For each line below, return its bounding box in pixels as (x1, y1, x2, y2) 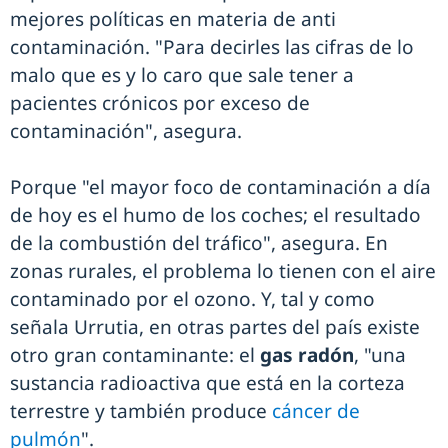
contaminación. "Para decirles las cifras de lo (10, 34, 414, 61)
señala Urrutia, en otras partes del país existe (10, 314, 420, 341)
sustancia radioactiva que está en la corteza (10, 370, 405, 397)
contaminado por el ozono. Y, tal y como (10, 286, 375, 313)
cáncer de (272, 398, 360, 425)
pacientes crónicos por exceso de (10, 90, 310, 117)
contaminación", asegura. (10, 118, 247, 145)
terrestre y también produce (10, 398, 272, 425)
